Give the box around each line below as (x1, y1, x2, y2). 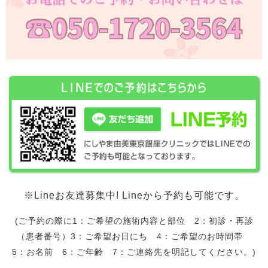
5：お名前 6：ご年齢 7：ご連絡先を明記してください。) (12, 247, 256, 257)
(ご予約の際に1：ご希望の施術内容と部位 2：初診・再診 (14, 216, 254, 226)
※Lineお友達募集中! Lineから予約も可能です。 (23, 190, 245, 201)
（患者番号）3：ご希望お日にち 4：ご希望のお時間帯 (16, 232, 252, 242)
